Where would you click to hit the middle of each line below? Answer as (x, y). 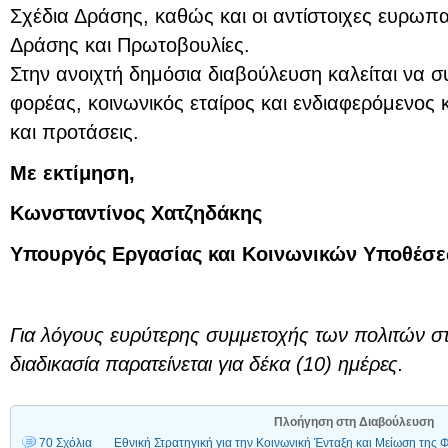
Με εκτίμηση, (72, 172)
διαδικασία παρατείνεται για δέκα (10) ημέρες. (207, 363)
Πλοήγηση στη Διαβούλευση (353, 422)
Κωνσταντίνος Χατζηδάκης (136, 213)
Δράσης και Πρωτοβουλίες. (130, 45)
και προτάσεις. (74, 132)
